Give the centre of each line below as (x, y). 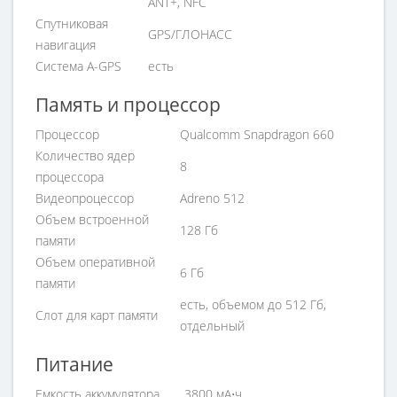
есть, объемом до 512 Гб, (253, 304)
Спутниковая (72, 23)
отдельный (212, 326)
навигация (66, 45)
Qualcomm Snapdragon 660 (257, 134)
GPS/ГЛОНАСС (190, 34)
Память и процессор (128, 105)
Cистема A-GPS (78, 66)
